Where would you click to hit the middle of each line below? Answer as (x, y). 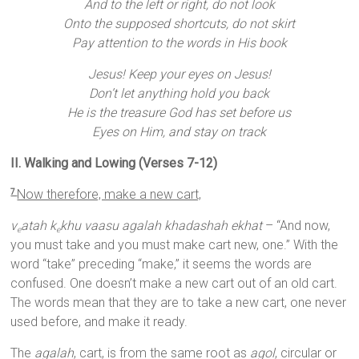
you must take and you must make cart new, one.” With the (175, 245)
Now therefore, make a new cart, (109, 195)
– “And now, (296, 226)
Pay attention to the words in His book (179, 43)
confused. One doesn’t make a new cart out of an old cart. (174, 284)
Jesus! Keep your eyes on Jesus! (179, 75)
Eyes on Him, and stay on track (179, 132)
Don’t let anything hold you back (179, 94)
